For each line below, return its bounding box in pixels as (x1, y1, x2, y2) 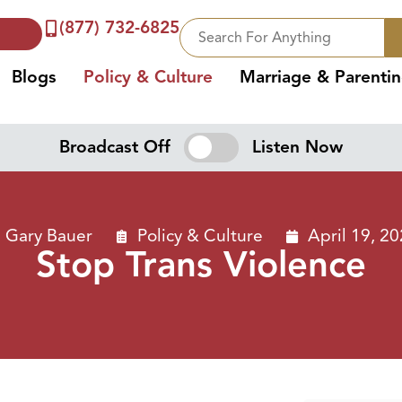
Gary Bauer (5, 225, 92, 248)
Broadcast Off (59, 136, 171, 159)
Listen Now (251, 136, 343, 159)
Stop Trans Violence (36, 242, 366, 288)
